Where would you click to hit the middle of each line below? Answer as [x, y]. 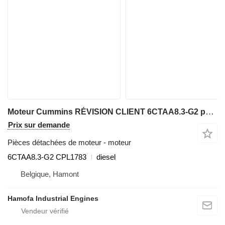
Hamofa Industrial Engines [53, 199]
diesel [106, 157]
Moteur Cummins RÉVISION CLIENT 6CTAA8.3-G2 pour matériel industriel [210, 112]
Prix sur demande [39, 125]
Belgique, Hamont [50, 174]
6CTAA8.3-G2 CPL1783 [47, 157]
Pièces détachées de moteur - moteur [69, 143]
